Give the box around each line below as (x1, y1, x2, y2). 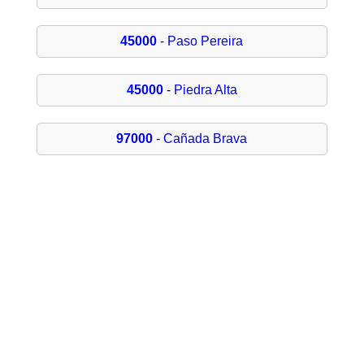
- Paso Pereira (157, 34, 244, 49)
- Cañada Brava (153, 132, 248, 146)
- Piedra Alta (162, 83, 237, 97)
